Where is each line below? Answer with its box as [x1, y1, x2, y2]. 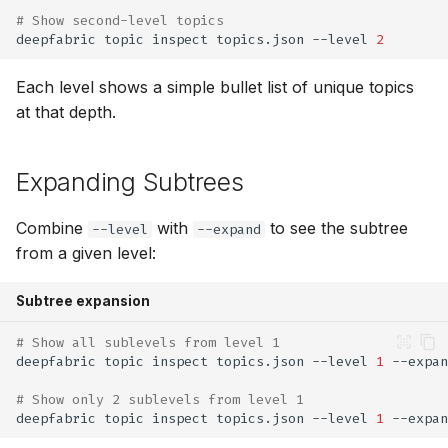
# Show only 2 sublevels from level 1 [16, 390, 304, 408]
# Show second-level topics [16, 11, 224, 29]
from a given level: [16, 243, 156, 263]
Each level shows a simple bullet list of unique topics [16, 77, 414, 97]
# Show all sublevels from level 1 [16, 333, 280, 351]
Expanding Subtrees [16, 167, 244, 197]
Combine [16, 218, 88, 238]
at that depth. [16, 102, 116, 122]
